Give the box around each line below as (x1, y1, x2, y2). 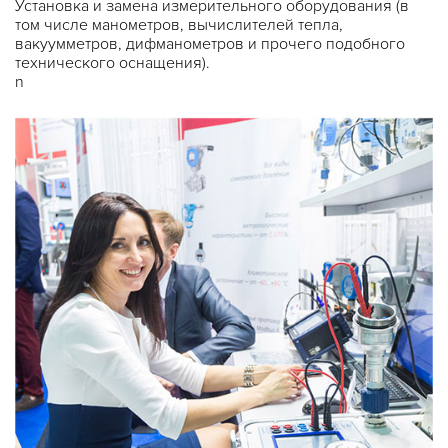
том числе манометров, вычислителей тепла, (15, 15, 343, 35)
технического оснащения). (15, 53, 210, 73)
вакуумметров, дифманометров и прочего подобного (15, 34, 405, 54)
